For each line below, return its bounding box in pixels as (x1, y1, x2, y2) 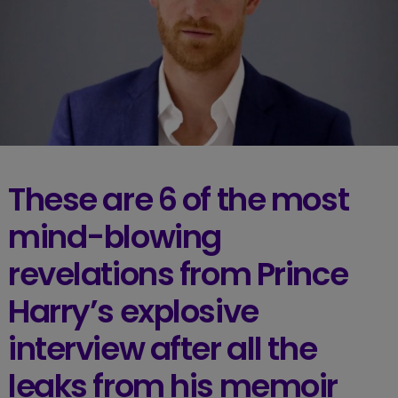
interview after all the (7, 326, 317, 370)
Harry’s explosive (7, 289, 259, 333)
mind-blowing (7, 214, 221, 259)
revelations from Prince (7, 251, 348, 296)
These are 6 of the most (7, 177, 349, 221)
